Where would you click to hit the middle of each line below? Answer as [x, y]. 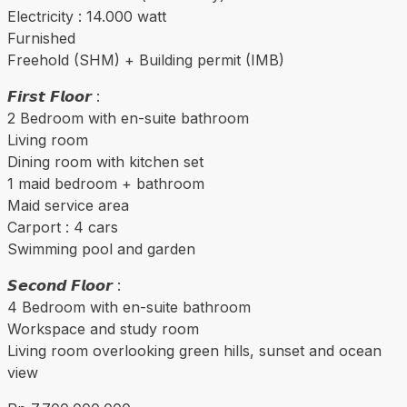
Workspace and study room [103, 329]
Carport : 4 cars [63, 228]
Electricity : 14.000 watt [87, 17]
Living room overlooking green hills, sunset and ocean [194, 351]
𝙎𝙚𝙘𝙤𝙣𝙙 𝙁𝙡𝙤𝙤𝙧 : [64, 286]
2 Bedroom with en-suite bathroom [128, 119]
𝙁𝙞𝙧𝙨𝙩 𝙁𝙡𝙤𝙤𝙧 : [54, 97]
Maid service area [68, 206]
